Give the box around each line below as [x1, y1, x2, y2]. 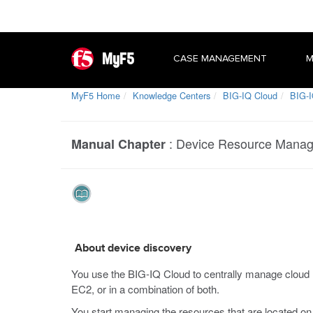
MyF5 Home [71, 89, 120, 102]
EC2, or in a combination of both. [71, 282, 219, 296]
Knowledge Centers [133, 89, 210, 102]
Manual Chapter [71, 135, 166, 153]
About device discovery [75, 243, 191, 254]
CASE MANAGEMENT [173, 52, 267, 64]
